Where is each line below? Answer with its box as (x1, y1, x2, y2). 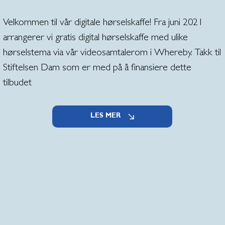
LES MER (90, 113, 121, 120)
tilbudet (3, 78, 32, 89)
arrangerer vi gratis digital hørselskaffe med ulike (3, 33, 188, 44)
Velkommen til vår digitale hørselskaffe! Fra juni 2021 (3, 18, 203, 29)
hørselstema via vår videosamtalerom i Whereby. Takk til (3, 48, 221, 59)
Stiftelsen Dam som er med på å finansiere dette (3, 63, 191, 74)
